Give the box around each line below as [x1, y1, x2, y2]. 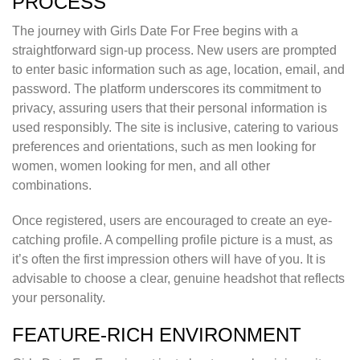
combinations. [12, 178, 92, 193]
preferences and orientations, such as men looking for [12, 140, 316, 154]
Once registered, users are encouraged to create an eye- [12, 214, 332, 228]
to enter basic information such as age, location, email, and [12, 63, 345, 77]
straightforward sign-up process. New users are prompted [12, 43, 337, 58]
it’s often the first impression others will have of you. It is [12, 252, 325, 267]
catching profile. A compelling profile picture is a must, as [12, 233, 333, 247]
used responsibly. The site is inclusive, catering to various [12, 121, 338, 135]
